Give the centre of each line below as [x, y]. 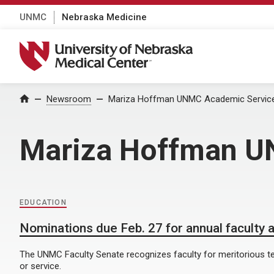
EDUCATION [43, 203]
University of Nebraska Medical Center [114, 48]
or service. [40, 266]
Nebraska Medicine [104, 17]
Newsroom [69, 99]
